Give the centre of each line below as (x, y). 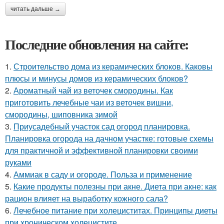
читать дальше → (35, 9)
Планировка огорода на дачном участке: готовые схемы (109, 138)
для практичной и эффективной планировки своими (101, 150)
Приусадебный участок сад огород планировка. (102, 126)
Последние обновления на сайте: (97, 44)
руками (18, 162)
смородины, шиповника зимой (61, 114)
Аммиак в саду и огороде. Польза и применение (103, 174)
